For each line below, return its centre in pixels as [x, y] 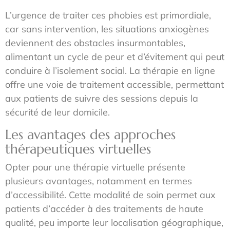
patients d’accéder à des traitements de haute [104, 209]
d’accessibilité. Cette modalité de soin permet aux [110, 195]
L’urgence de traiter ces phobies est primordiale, [108, 15]
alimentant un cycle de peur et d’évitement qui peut [115, 57]
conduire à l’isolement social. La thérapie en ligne [110, 71]
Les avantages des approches [90, 135]
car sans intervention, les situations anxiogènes [107, 29]
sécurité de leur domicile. [57, 112]
